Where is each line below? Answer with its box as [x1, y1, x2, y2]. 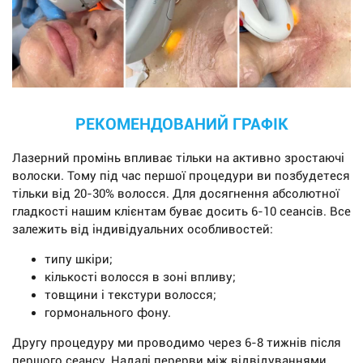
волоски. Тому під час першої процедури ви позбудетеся [12, 169, 350, 184]
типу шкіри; [45, 252, 113, 267]
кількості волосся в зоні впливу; [45, 270, 236, 285]
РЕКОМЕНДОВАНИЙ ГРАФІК [75, 114, 288, 135]
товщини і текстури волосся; [45, 288, 216, 303]
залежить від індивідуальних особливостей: [12, 222, 273, 237]
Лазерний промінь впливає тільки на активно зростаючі [12, 151, 344, 166]
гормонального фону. [45, 305, 171, 321]
